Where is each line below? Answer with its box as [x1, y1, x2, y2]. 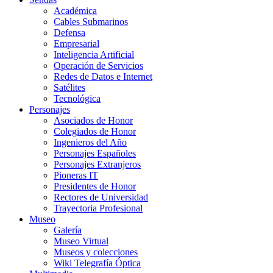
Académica [54, 5, 97, 16]
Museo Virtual [54, 236, 108, 247]
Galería [54, 225, 82, 236]
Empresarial [54, 38, 99, 49]
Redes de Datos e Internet [54, 71, 152, 82]
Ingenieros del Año [54, 137, 127, 148]
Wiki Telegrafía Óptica [54, 258, 141, 269]
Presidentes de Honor [54, 181, 136, 192]
